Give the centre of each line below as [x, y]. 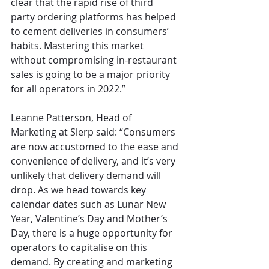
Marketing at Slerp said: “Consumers [94, 132]
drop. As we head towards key [80, 190]
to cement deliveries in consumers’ [91, 32]
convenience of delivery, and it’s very [94, 161]
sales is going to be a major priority [92, 75]
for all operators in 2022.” [68, 89]
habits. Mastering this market [78, 46]
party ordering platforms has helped [95, 17]
